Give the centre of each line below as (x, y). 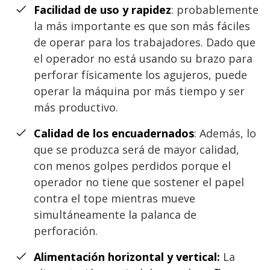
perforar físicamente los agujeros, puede (140, 74)
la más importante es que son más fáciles (142, 26)
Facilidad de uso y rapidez (102, 9)
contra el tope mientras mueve (115, 198)
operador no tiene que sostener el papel (139, 182)
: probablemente (215, 9)
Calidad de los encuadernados (114, 133)
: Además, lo (225, 133)
